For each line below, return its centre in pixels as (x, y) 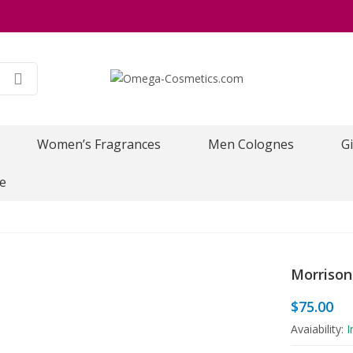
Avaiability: (319, 329)
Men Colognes (251, 144)
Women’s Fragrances (99, 144)
